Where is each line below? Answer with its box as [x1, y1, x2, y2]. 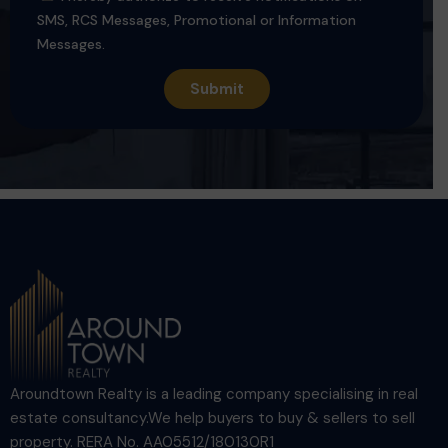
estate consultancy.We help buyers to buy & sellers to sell [10, 408, 415, 428]
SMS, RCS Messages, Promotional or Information [37, 10, 356, 29]
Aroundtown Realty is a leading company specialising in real [10, 384, 418, 404]
